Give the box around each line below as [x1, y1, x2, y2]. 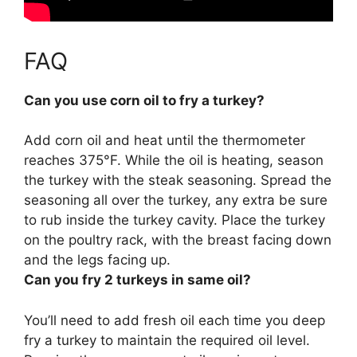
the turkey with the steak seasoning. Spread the [24, 172, 331, 189]
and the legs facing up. [24, 252, 171, 269]
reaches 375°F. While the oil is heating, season [24, 152, 324, 169]
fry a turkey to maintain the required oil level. [24, 331, 310, 348]
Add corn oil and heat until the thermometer [24, 132, 305, 149]
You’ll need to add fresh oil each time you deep [24, 312, 325, 328]
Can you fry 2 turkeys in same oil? [24, 272, 251, 288]
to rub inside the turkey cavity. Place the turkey [24, 212, 325, 229]
